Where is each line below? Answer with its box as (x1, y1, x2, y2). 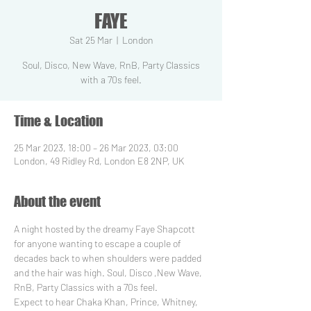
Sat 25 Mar (69, 34, 112, 46)
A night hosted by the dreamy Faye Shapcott (14, 223, 197, 235)
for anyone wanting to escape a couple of (14, 237, 183, 249)
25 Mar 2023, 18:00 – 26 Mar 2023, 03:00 (14, 142, 178, 153)
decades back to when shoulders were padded (14, 252, 203, 264)
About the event (14, 193, 101, 210)
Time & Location (14, 112, 103, 129)
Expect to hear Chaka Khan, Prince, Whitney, (14, 296, 200, 308)
